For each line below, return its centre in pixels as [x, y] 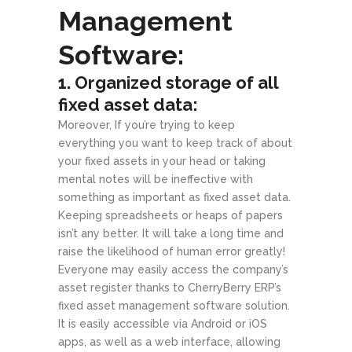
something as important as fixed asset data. [174, 197]
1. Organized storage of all [168, 82]
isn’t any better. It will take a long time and [171, 233]
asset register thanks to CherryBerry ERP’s [170, 287]
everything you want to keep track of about [175, 143]
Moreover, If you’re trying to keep [147, 125]
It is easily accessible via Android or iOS [163, 323]
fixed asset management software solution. [174, 305]
